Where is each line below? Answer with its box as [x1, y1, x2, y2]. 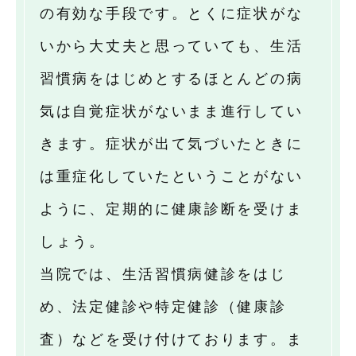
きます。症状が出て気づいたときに [40, 136, 304, 153]
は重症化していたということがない [40, 168, 304, 185]
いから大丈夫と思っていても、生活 [40, 38, 304, 55]
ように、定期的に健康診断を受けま [40, 201, 304, 218]
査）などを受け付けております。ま [40, 331, 304, 348]
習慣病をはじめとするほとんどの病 [40, 71, 304, 87]
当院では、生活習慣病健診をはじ [40, 266, 287, 283]
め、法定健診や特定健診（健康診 [40, 299, 287, 315]
